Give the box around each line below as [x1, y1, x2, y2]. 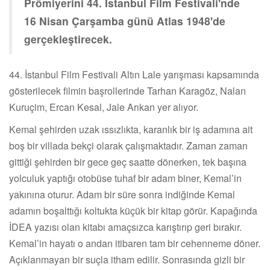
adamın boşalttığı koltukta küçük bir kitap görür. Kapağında [9, 203, 257, 218]
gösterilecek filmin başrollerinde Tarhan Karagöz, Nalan [9, 83, 246, 98]
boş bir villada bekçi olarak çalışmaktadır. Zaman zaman [9, 138, 248, 152]
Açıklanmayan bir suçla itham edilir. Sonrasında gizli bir [9, 252, 245, 266]
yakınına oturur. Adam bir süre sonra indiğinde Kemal [9, 187, 235, 201]
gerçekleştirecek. [24, 31, 112, 46]
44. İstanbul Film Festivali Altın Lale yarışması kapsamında [9, 67, 259, 81]
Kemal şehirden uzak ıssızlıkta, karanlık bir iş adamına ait [9, 122, 253, 136]
